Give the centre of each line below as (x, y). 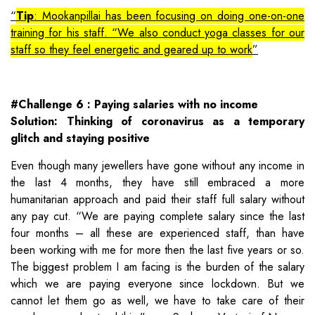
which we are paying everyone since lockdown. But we (157, 283)
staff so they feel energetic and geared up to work (131, 49)
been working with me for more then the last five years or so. (157, 250)
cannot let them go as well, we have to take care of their (157, 300)
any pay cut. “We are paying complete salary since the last (157, 216)
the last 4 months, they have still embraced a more (157, 182)
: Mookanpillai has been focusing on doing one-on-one (169, 15)
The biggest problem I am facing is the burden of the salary (157, 266)
